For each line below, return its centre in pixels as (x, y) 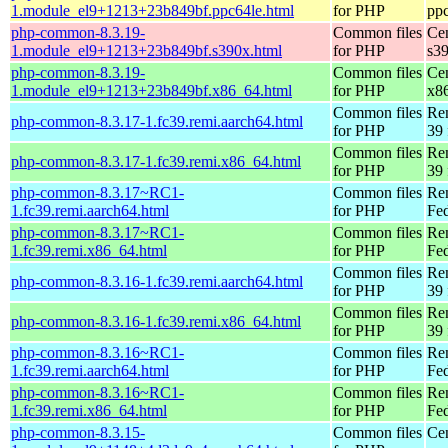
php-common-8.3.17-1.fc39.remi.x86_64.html (156, 161)
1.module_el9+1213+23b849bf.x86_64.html (151, 90)
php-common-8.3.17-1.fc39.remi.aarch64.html (157, 121)
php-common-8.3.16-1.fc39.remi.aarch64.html (157, 281)
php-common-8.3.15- (78, 432)
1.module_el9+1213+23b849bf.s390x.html (146, 50)
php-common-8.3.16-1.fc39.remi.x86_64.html (156, 321)
